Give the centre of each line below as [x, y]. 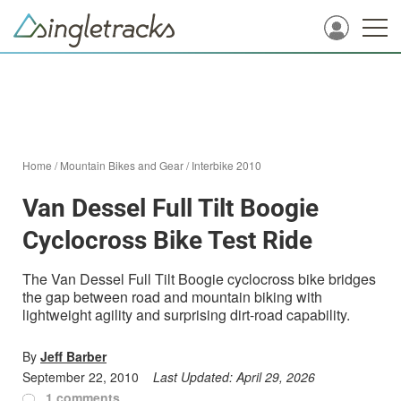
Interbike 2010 [226, 165]
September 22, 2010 [81, 377]
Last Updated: [195, 377]
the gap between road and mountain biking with [172, 297]
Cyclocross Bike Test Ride [167, 240]
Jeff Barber [73, 356]
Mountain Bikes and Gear [122, 165]
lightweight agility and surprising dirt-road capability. [186, 315]
